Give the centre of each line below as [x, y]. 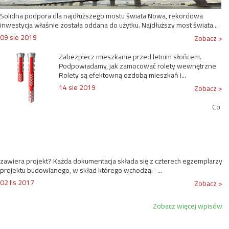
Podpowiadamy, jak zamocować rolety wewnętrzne [138, 66]
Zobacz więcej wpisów [188, 206]
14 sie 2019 [77, 87]
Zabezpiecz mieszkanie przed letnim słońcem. [130, 57]
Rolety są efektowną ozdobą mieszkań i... [122, 75]
